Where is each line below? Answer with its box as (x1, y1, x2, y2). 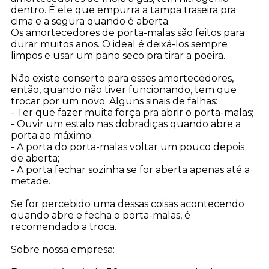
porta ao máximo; (10, 130, 93, 142)
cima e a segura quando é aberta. (10, 16, 170, 28)
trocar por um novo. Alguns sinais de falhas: (10, 95, 217, 107)
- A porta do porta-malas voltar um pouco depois (10, 141, 244, 153)
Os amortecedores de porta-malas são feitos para (10, 27, 244, 39)
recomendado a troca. (10, 221, 116, 233)
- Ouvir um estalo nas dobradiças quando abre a (10, 118, 241, 130)
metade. (10, 175, 50, 187)
